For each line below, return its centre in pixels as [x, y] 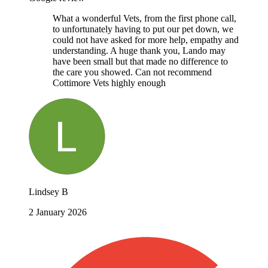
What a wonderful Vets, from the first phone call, [144, 18]
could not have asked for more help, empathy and [146, 39]
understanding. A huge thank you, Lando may [139, 50]
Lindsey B [48, 191]
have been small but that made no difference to [140, 61]
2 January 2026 [58, 212]
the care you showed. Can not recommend [132, 72]
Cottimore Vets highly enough [109, 83]
